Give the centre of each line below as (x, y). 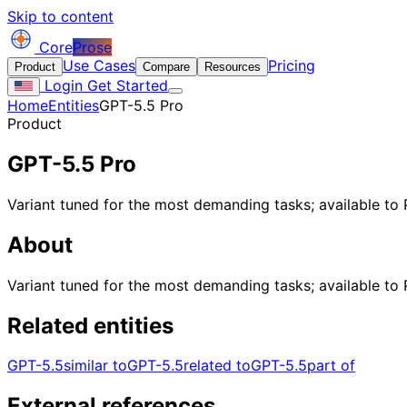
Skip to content (60, 16)
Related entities (90, 325)
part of (331, 366)
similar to (95, 366)
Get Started (125, 85)
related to (217, 366)
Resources (233, 67)
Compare (166, 67)
